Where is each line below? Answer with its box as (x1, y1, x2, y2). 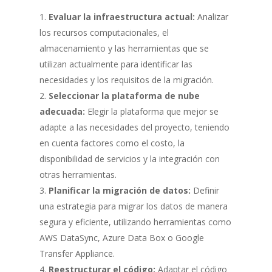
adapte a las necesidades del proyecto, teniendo (39, 121, 229, 133)
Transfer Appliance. (39, 247, 115, 259)
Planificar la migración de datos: (48, 184, 191, 196)
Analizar (194, 10, 228, 22)
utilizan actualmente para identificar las (39, 58, 192, 70)
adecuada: (39, 105, 85, 117)
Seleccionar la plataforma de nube (48, 89, 200, 101)
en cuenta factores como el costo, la (39, 137, 185, 149)
